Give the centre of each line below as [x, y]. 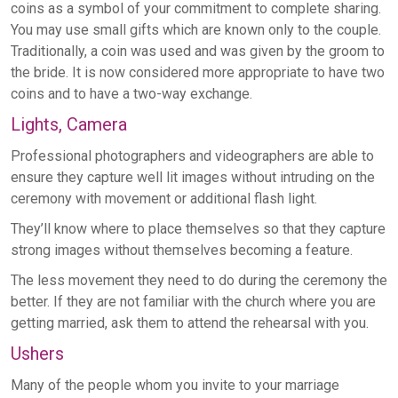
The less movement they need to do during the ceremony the [199, 281]
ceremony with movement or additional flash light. [164, 199]
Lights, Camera [69, 125]
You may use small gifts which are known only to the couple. [196, 30]
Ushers [37, 354]
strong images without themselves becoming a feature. [182, 251]
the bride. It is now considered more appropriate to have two [198, 73]
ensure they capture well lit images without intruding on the [193, 178]
